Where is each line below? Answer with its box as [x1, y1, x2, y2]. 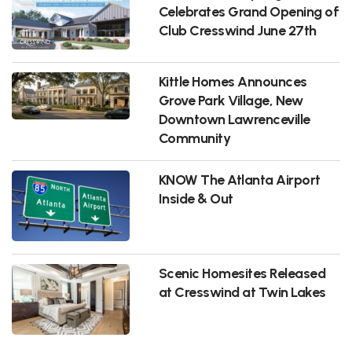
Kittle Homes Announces [158, 72, 307, 90]
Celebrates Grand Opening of [158, 2, 339, 20]
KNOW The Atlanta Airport [158, 170, 321, 188]
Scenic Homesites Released [158, 264, 326, 281]
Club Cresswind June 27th [158, 21, 317, 38]
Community [158, 129, 231, 146]
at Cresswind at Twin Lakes [158, 283, 326, 300]
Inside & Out [158, 189, 233, 207]
